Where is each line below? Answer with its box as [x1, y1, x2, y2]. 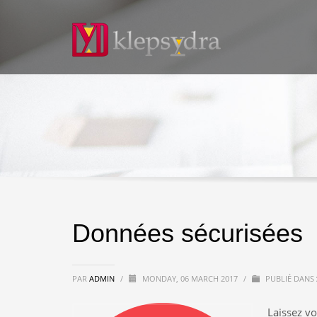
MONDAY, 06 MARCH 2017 [142, 273, 240, 284]
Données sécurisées [72, 219, 303, 248]
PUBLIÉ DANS [263, 273, 314, 284]
